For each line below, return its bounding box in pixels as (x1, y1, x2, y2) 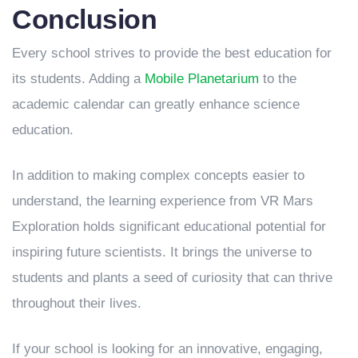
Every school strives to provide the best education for (12, 46, 332, 62)
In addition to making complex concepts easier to (12, 168, 304, 184)
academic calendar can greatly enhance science (12, 97, 300, 113)
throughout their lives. (12, 296, 141, 312)
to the (259, 71, 296, 87)
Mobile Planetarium (145, 71, 259, 87)
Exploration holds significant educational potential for (12, 219, 326, 235)
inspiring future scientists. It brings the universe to (12, 245, 312, 261)
